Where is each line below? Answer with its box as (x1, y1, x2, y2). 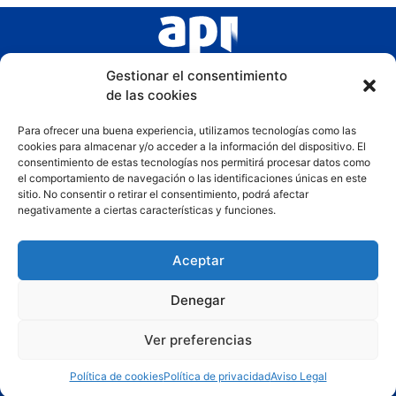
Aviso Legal (270, 369, 327, 383)
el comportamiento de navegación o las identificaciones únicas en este (18, 171, 367, 185)
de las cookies (106, 87, 197, 103)
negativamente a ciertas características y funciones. (18, 203, 276, 217)
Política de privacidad (163, 369, 270, 383)
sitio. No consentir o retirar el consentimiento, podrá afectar (18, 187, 308, 201)
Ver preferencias (144, 331, 252, 348)
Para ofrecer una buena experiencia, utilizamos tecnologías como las (18, 124, 356, 137)
